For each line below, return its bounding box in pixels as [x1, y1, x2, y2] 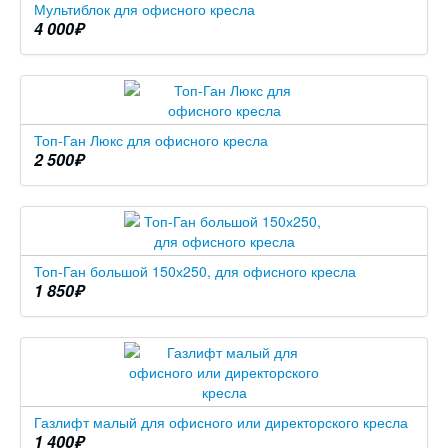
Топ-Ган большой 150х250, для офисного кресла [34, 261, 356, 282]
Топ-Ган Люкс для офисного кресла [34, 130, 268, 151]
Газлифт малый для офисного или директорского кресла [34, 412, 408, 433]
